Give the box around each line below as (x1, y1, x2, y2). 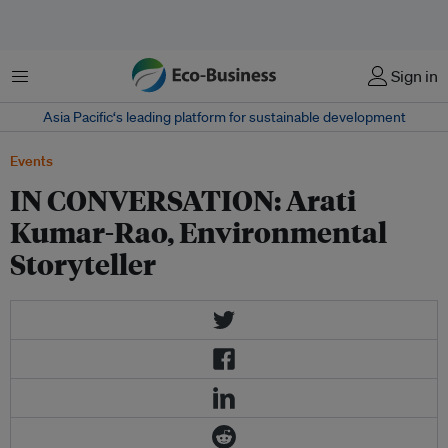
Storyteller (10, 245, 156, 282)
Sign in (391, 66, 438, 86)
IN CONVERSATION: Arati (10, 181, 356, 218)
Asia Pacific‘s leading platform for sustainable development (42, 108, 406, 126)
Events (10, 152, 53, 170)
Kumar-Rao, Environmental (10, 213, 387, 250)
